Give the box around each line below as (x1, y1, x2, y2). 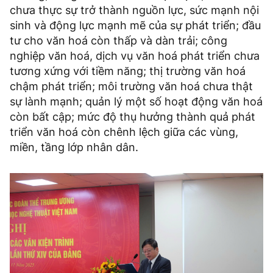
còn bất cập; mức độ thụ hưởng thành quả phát (10, 110, 255, 124)
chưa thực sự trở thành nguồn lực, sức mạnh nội (10, 4, 259, 17)
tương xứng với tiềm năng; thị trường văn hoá (10, 65, 246, 78)
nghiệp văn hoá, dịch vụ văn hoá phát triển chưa (10, 49, 260, 63)
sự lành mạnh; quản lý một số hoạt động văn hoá (10, 95, 263, 108)
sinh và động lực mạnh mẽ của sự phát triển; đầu (10, 19, 261, 32)
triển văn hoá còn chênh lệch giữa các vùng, (10, 126, 238, 139)
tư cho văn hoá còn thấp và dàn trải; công (10, 34, 227, 48)
